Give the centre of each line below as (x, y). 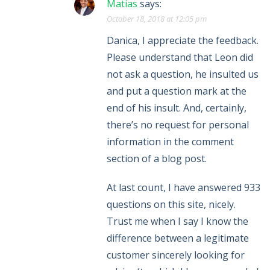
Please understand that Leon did (180, 58)
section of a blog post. (157, 159)
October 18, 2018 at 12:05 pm (157, 19)
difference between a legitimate (178, 238)
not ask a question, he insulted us (183, 74)
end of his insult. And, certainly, (177, 108)
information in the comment (170, 142)
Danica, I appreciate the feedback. (183, 41)
